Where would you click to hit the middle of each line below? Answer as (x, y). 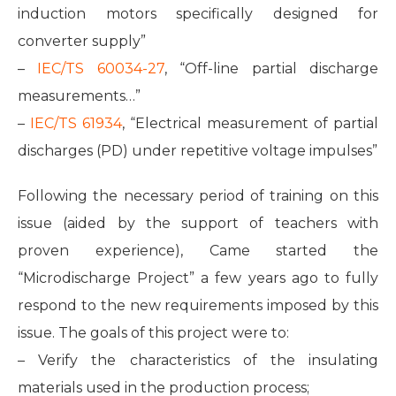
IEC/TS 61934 (76, 123)
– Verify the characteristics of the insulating (198, 360)
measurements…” (79, 95)
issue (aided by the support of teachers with (198, 223)
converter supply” (82, 41)
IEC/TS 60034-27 (101, 68)
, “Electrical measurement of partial (250, 123)
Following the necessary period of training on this (198, 195)
